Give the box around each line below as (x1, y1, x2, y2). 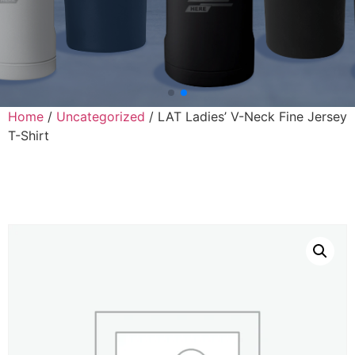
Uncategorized (56, 108, 145, 124)
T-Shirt (8, 127, 49, 143)
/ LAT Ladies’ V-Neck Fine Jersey (145, 108, 347, 124)
